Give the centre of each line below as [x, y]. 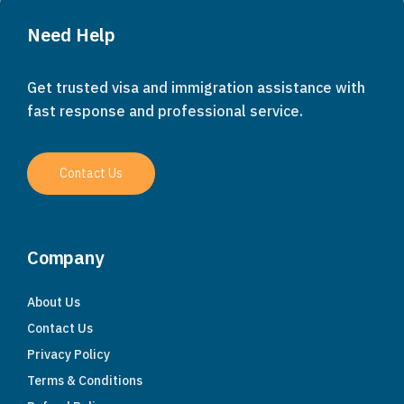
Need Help [71, 35]
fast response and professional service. [165, 111]
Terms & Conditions [85, 381]
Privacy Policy [69, 355]
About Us [54, 303]
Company [65, 258]
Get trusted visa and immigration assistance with [196, 88]
